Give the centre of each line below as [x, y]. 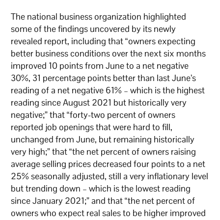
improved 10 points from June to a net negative [100, 66]
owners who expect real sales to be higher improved [109, 213]
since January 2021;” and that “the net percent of [103, 201]
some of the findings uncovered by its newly [94, 29]
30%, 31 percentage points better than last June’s [104, 78]
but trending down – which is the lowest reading [101, 189]
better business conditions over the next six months [109, 54]
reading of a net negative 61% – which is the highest [108, 90]
